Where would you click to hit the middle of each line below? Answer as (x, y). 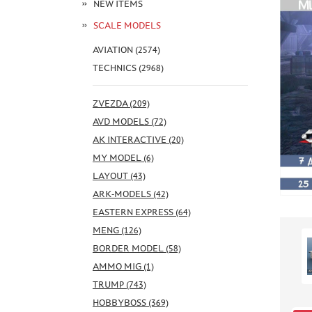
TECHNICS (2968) (128, 68)
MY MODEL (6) (123, 157)
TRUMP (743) (119, 284)
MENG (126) (117, 230)
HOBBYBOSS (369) (131, 302)
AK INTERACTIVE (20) (138, 139)
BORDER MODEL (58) (137, 248)
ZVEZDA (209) (121, 103)
